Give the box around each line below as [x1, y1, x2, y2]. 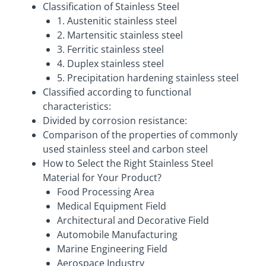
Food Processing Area [57, 185, 154, 199]
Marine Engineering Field [57, 242, 167, 256]
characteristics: [43, 100, 111, 113]
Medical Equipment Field [57, 199, 166, 213]
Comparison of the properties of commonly [43, 128, 237, 142]
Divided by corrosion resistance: [43, 114, 187, 128]
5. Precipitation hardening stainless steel [57, 71, 239, 85]
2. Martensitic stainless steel [57, 28, 183, 42]
